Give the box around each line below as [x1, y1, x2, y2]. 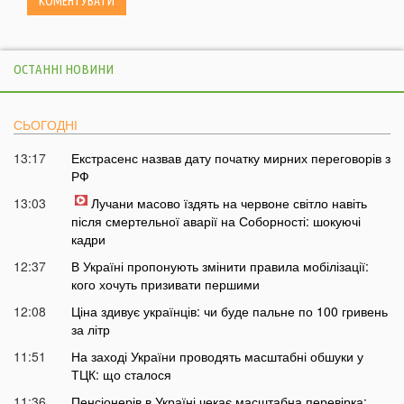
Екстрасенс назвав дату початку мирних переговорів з [70, 149, 390, 168]
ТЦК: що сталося [70, 365, 171, 384]
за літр [70, 320, 110, 339]
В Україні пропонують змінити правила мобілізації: [70, 257, 369, 276]
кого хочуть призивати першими [70, 275, 260, 294]
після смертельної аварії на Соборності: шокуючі [70, 212, 361, 231]
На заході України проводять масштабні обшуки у [70, 347, 363, 366]
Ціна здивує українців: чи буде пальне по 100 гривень [70, 302, 388, 321]
